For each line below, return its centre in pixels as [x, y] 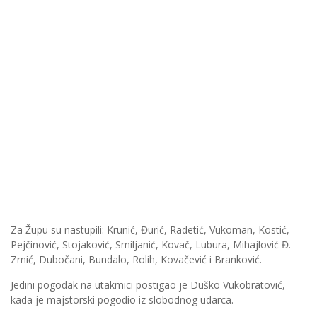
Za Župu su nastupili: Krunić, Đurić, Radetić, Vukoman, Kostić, [150, 230]
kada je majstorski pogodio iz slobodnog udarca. [122, 300]
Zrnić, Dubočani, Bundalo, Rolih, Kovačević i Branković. [136, 260]
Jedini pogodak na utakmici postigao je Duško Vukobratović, [148, 285]
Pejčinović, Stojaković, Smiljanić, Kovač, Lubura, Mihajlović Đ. [151, 245]
